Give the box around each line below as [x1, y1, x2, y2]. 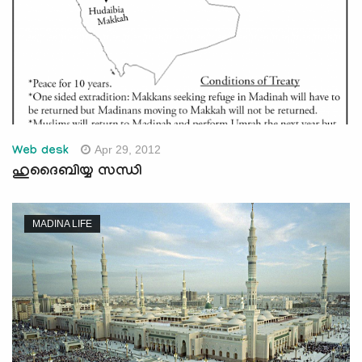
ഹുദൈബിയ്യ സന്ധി [12, 163, 141, 181]
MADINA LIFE [32, 217, 92, 229]
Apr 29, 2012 [95, 142, 162, 156]
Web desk [12, 144, 69, 159]
